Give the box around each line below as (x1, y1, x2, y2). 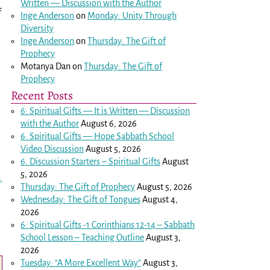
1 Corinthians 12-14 (86, 219, 156, 230)
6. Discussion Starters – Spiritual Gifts (20, 156, 161, 166)
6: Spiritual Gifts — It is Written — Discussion (20, 105, 190, 116)
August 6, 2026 (81, 118, 137, 128)
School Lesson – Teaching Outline (20, 232, 145, 242)
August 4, (142, 194, 178, 204)
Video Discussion (20, 143, 84, 154)
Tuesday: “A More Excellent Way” (20, 257, 142, 268)
